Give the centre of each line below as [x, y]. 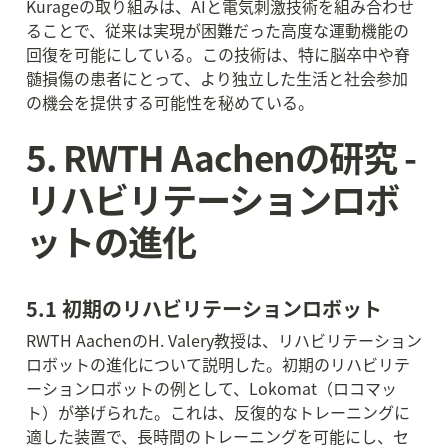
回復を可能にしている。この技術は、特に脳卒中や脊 [218, 54]
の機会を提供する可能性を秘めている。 [170, 102]
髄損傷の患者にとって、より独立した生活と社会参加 [217, 78]
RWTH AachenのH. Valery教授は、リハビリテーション [224, 340]
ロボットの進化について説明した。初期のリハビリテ [218, 364]
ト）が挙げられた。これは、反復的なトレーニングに [218, 412]
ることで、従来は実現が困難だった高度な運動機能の [217, 30]
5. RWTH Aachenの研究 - [221, 156]
